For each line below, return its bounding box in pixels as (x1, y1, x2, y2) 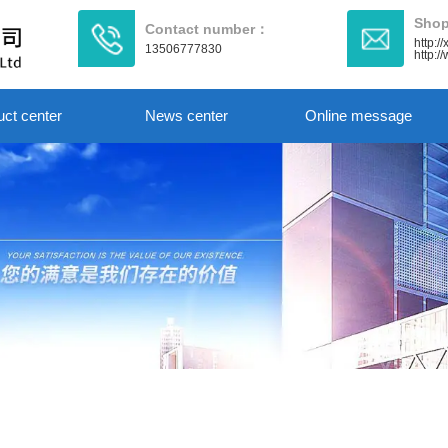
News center (145, 107, 229, 124)
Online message (305, 107, 413, 124)
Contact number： (145, 21, 270, 38)
